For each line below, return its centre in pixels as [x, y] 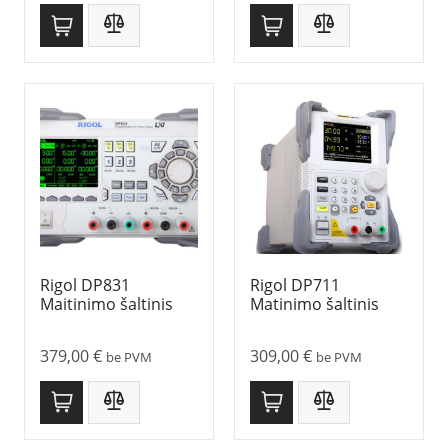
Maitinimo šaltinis [106, 304]
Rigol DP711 [295, 285]
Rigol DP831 [85, 285]
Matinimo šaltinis [314, 304]
